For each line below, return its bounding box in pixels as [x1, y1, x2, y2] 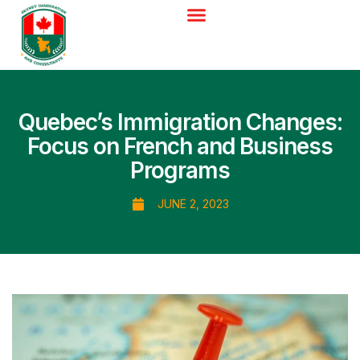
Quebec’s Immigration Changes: [18, 108, 342, 136]
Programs [130, 156, 230, 184]
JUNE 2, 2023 [157, 196, 229, 211]
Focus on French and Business [27, 132, 333, 160]
